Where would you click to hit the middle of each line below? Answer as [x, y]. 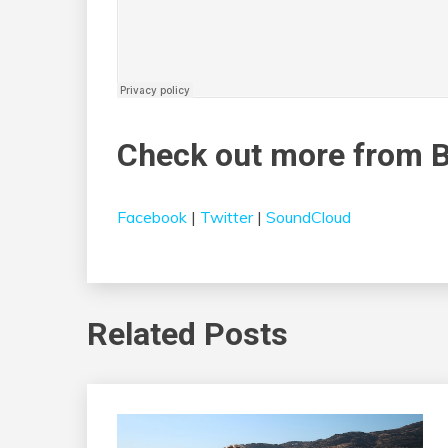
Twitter [226, 217]
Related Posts [187, 333]
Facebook [152, 217]
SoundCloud [308, 217]
